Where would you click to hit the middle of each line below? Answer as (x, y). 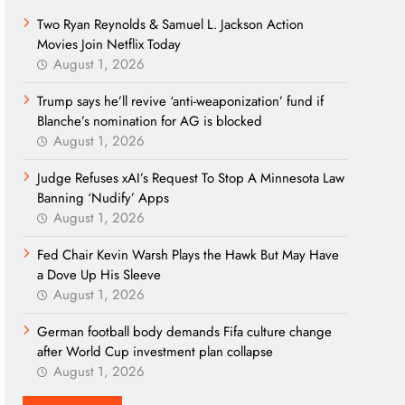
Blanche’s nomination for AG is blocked (150, 121)
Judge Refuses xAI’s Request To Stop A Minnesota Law (191, 178)
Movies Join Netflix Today (109, 44)
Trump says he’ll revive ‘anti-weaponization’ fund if (181, 101)
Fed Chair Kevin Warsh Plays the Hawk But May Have (188, 255)
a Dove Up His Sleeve (99, 275)
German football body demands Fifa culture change (185, 332)
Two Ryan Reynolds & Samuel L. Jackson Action (171, 24)
